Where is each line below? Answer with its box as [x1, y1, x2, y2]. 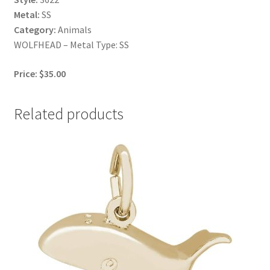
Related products [13, 104, 124, 124]
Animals [55, 24, 92, 36]
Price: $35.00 [13, 67, 66, 80]
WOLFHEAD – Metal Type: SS [13, 39, 129, 51]
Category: [13, 24, 56, 36]
